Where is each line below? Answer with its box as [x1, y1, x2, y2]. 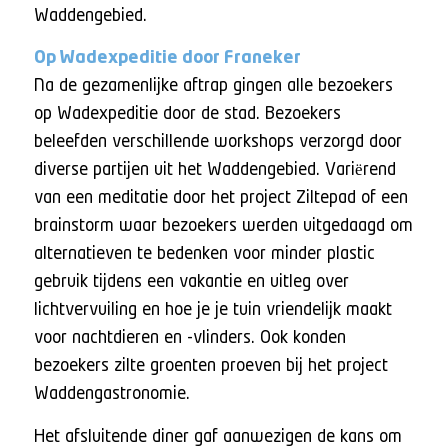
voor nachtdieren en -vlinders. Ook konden [33, 330, 346, 347]
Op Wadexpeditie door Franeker [33, 50, 301, 67]
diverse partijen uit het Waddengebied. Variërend [33, 162, 396, 179]
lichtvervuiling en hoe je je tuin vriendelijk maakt [33, 302, 392, 319]
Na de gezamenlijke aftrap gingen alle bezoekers [33, 78, 393, 95]
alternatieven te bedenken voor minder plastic [33, 246, 375, 263]
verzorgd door [298, 134, 402, 151]
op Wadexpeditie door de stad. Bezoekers [33, 106, 341, 123]
